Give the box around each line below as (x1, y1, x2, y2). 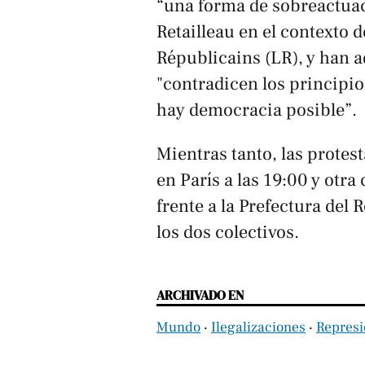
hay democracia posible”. (156, 98, 357, 121)
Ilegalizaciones (211, 318, 306, 337)
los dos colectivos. (156, 221, 299, 244)
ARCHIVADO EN (156, 286, 244, 305)
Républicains (156, 46, 261, 69)
